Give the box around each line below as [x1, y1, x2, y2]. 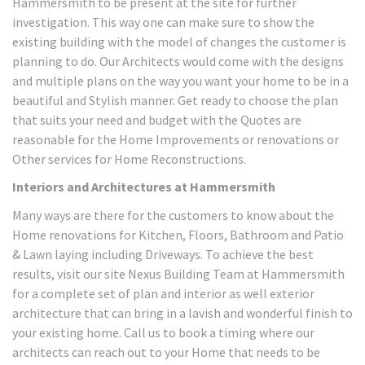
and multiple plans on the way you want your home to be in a [12, 72, 349, 89]
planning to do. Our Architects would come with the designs [12, 52, 344, 69]
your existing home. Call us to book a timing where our [12, 323, 314, 341]
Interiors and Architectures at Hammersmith [12, 178, 275, 195]
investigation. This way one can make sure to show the [12, 13, 314, 30]
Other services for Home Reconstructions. [12, 150, 246, 167]
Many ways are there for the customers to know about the [12, 206, 334, 223]
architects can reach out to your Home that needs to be [12, 343, 320, 360]
